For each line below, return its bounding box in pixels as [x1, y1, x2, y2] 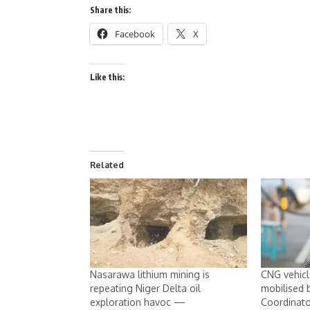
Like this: [90, 71, 125, 82]
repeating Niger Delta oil [90, 282, 201, 295]
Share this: [90, 4, 131, 15]
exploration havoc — [90, 296, 185, 309]
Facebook [115, 27, 155, 40]
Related [90, 159, 124, 170]
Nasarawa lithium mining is [90, 268, 210, 281]
